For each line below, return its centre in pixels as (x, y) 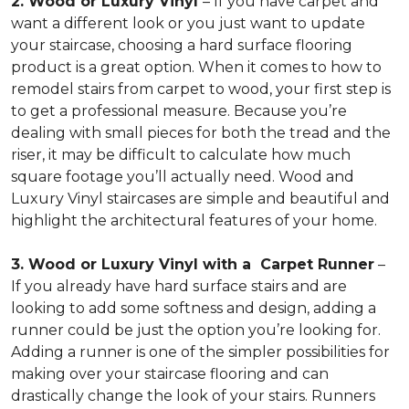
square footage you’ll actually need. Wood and (183, 177)
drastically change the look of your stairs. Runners (193, 396)
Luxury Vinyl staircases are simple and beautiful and (200, 199)
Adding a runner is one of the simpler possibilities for (200, 352)
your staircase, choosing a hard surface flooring (182, 45)
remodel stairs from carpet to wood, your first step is (201, 89)
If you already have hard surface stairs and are (179, 286)
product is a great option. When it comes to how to (196, 67)
